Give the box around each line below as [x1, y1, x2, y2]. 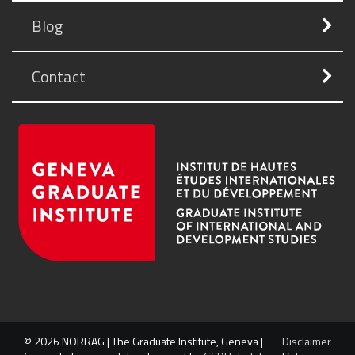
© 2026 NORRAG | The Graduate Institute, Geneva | [24, 332, 263, 349]
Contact [32, 64, 86, 90]
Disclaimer [282, 332, 331, 349]
